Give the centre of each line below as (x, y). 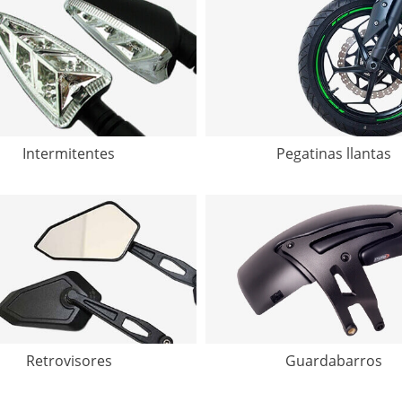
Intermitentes (69, 154)
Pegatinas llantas (333, 154)
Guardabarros (333, 360)
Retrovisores (69, 360)
